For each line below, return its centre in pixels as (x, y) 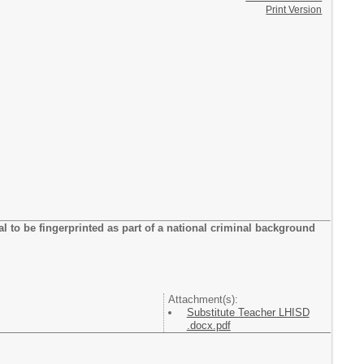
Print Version (294, 10)
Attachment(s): (203, 299)
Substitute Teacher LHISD (248, 312)
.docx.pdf (208, 325)
